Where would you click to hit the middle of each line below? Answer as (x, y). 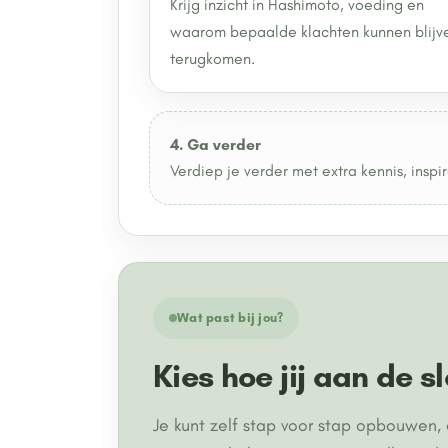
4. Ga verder (215, 144)
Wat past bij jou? (230, 317)
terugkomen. (212, 58)
